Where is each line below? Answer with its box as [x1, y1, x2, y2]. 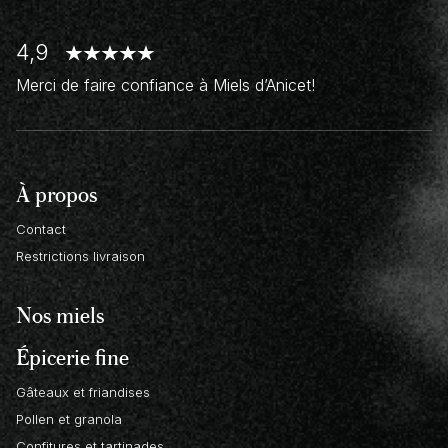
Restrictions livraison [16, 248, 145, 265]
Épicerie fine [16, 340, 129, 374]
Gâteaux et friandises [16, 384, 150, 401]
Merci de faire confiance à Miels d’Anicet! [16, 75, 315, 96]
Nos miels [16, 298, 104, 332]
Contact [16, 221, 66, 238]
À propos [16, 177, 97, 211]
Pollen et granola [16, 411, 122, 428]
